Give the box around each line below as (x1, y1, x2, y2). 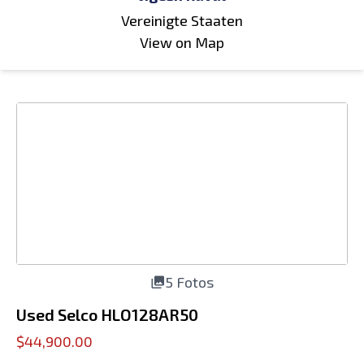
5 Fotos (165, 273, 214, 291)
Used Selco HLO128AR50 (16, 305, 198, 324)
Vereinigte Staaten (121, 11, 243, 29)
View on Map (140, 33, 224, 51)
